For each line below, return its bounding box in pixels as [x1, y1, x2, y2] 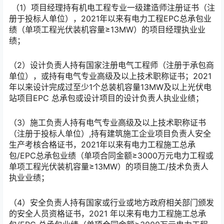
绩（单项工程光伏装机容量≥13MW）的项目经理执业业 [9, 24, 205, 34]
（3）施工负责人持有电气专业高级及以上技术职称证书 [9, 117, 206, 128]
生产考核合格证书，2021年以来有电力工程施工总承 [9, 139, 195, 150]
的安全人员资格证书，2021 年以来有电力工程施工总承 [9, 208, 206, 218]
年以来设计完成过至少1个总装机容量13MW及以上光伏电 [9, 82, 211, 92]
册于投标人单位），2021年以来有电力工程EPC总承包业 [9, 13, 211, 23]
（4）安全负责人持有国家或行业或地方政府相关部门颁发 [9, 197, 214, 207]
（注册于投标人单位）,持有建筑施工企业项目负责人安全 [9, 128, 211, 139]
